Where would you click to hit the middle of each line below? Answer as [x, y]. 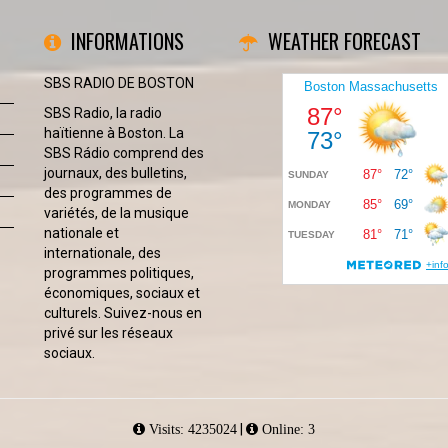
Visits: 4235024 [191, 429]
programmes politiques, [119, 273]
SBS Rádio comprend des [124, 153]
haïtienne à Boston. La [114, 133]
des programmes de [108, 193]
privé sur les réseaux [108, 333]
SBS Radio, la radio [103, 113]
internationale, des [102, 253]
